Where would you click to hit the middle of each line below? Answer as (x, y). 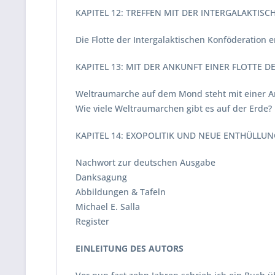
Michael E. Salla (108, 207)
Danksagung (101, 177)
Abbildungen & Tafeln (121, 192)
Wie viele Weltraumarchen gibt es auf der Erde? (174, 108)
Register (92, 221)
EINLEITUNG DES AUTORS (130, 248)
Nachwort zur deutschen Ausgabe (145, 162)
